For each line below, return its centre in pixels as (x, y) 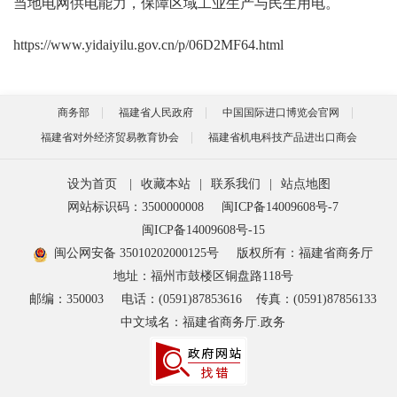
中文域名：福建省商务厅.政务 (203, 323)
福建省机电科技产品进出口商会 (282, 138)
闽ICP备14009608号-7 (280, 207)
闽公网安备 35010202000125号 (136, 253)
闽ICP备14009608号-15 (203, 230)
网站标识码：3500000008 (136, 207)
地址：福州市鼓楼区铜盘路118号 (203, 276)
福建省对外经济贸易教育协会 (109, 138)
